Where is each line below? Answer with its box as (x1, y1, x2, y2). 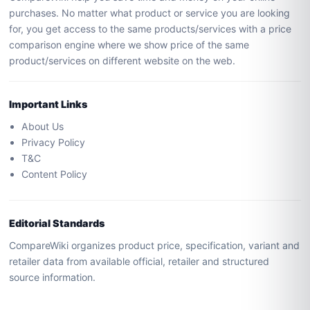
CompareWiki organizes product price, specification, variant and (9, 239, 300, 252)
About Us (21, 120, 64, 133)
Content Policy (21, 168, 88, 181)
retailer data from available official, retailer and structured (9, 255, 270, 268)
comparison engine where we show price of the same (9, 39, 250, 51)
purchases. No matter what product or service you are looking (9, 7, 291, 19)
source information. (9, 271, 96, 284)
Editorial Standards (9, 217, 105, 230)
